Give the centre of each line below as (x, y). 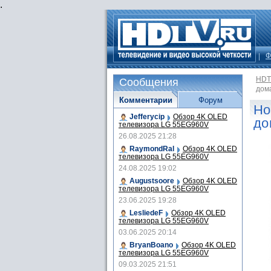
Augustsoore (152, 181)
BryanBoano (151, 245)
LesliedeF (146, 213)
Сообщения (149, 82)
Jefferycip (147, 117)
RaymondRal (152, 149)
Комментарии (145, 100)
